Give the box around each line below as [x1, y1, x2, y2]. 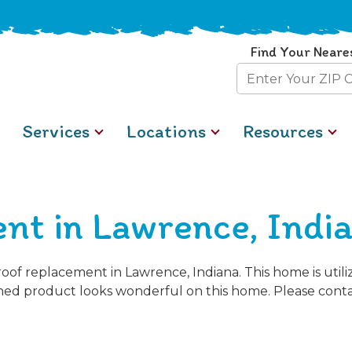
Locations [126, 119, 207, 142]
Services [21, 119, 90, 142]
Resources [243, 119, 324, 142]
